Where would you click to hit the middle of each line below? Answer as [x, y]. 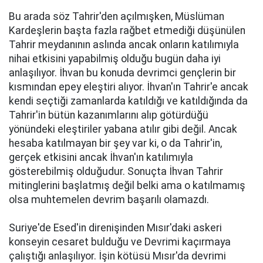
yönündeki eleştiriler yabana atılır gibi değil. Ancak [123, 129]
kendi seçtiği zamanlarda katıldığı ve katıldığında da [128, 101]
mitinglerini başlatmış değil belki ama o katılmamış [127, 186]
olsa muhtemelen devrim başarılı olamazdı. [109, 200]
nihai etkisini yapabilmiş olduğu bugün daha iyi [115, 59]
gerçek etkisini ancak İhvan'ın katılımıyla [101, 157]
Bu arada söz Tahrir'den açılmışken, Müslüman [117, 16]
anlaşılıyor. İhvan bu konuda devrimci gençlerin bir [122, 73]
